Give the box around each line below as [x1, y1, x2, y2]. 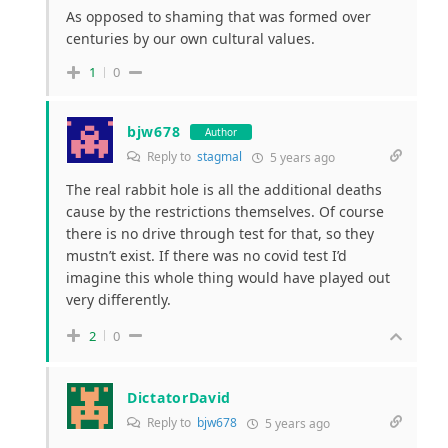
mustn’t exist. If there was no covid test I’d [66, 246, 347, 266]
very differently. [66, 290, 171, 310]
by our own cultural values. [129, 29, 315, 49]
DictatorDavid [127, 388, 232, 408]
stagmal [197, 148, 242, 166]
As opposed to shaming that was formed [66, 7, 338, 27]
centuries [66, 29, 129, 49]
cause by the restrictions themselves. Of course [66, 202, 384, 222]
